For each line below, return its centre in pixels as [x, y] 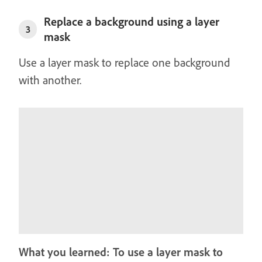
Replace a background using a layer [132, 21]
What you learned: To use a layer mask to [121, 252]
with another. [50, 80]
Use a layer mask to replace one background [124, 62]
